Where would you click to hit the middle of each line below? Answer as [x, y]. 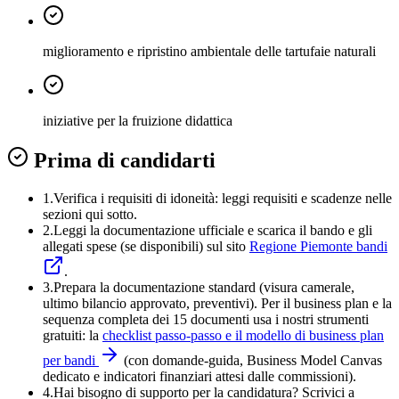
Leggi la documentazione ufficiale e [154, 231]
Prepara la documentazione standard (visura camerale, [204, 288]
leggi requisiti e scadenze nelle [307, 199]
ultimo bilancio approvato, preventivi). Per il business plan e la [217, 304]
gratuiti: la [71, 336]
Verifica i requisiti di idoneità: [136, 199]
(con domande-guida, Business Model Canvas [253, 361]
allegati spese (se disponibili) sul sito [144, 247]
